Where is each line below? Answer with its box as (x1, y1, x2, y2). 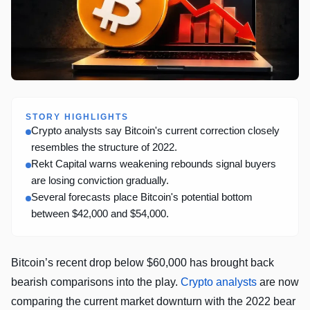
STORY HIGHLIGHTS (26, 111, 129, 122)
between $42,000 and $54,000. (31, 207, 169, 219)
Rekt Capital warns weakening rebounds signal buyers (31, 157, 276, 170)
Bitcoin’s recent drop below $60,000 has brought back (11, 256, 274, 268)
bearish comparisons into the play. (11, 275, 181, 288)
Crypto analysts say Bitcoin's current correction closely (31, 124, 280, 136)
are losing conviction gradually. (31, 174, 169, 186)
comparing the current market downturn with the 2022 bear (11, 295, 295, 307)
